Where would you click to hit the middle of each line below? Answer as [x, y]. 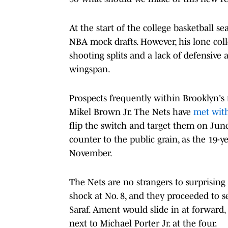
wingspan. [90, 69]
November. [91, 153]
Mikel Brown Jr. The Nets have [131, 112]
